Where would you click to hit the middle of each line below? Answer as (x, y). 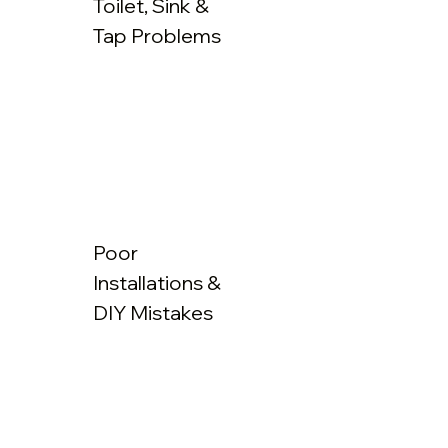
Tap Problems (157, 36)
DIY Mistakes (153, 312)
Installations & (157, 282)
